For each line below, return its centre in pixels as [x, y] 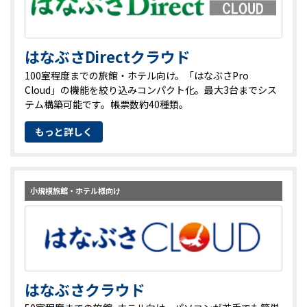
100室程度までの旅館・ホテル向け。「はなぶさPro [137, 75]
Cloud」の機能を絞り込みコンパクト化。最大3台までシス [151, 89]
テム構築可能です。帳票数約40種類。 [107, 104]
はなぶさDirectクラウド [108, 57]
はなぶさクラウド [85, 289]
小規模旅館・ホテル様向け [75, 191]
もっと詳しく [64, 132]
